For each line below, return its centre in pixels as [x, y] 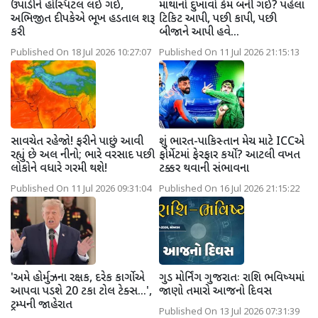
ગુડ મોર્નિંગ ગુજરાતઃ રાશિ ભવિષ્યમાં [232, 278]
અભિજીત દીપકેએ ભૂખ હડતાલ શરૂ [83, 19]
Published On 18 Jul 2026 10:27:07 [81, 53]
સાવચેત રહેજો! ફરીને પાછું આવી [77, 142]
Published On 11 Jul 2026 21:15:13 [229, 53]
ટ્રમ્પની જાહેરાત [42, 305]
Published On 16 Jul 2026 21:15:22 [229, 189]
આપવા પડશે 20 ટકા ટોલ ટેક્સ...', [81, 292]
